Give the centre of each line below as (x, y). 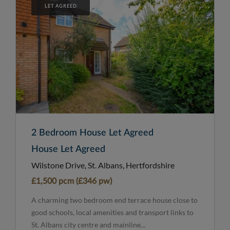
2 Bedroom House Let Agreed (92, 133)
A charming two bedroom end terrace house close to (114, 200)
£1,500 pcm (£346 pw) (72, 181)
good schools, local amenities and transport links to (112, 212)
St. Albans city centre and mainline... (88, 224)
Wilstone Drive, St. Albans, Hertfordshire (103, 165)
